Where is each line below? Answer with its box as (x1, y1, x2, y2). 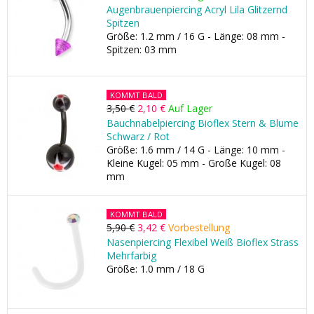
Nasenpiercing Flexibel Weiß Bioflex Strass (107, 235, 299, 249)
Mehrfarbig (107, 249, 156, 262)
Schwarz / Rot (107, 130, 170, 143)
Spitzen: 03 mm (107, 43, 177, 56)
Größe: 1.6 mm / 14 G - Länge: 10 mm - (107, 143, 285, 156)
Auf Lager (168, 102, 212, 115)
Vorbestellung (168, 221, 230, 234)
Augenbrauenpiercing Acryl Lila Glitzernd (107, 3, 287, 16)
